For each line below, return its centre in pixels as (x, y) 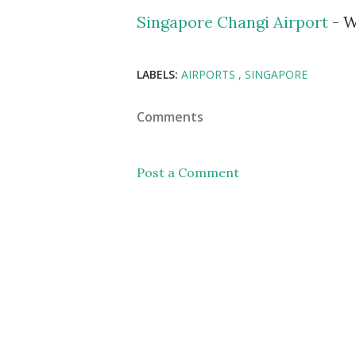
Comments (170, 116)
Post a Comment (188, 172)
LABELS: (157, 74)
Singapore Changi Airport (234, 21)
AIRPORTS (210, 74)
